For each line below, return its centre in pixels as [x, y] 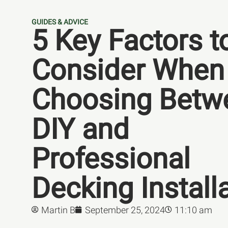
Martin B [58, 210]
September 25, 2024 [125, 210]
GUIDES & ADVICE [60, 22]
